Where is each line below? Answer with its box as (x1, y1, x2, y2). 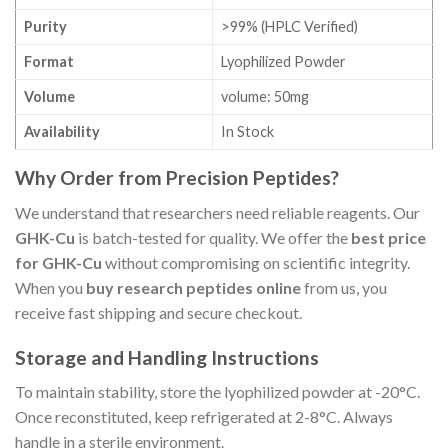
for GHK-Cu (15, 253, 102, 273)
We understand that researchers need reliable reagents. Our (15, 203, 420, 223)
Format (24, 53, 74, 71)
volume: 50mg (221, 88, 309, 106)
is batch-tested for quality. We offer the (75, 228, 351, 248)
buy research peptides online (86, 278, 301, 298)
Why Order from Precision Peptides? (15, 166, 339, 190)
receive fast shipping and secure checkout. (15, 303, 302, 323)
